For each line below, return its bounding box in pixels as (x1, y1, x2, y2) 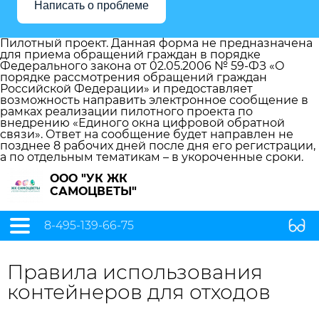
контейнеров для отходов (7, 280, 271, 304)
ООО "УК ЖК (50, 172, 127, 185)
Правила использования (7, 260, 263, 284)
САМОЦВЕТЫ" (50, 184, 137, 198)
